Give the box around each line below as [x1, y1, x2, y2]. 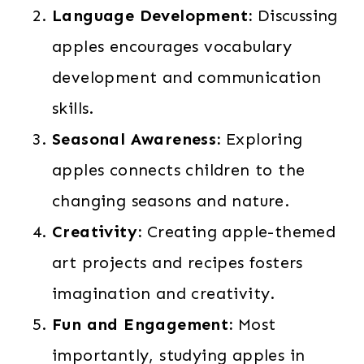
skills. [52, 98, 94, 118]
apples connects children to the [52, 160, 305, 180]
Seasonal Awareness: [52, 129, 221, 149]
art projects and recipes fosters [52, 253, 303, 272]
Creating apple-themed [141, 222, 336, 241]
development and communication [52, 67, 322, 87]
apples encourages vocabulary [52, 37, 292, 56]
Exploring [220, 129, 303, 149]
